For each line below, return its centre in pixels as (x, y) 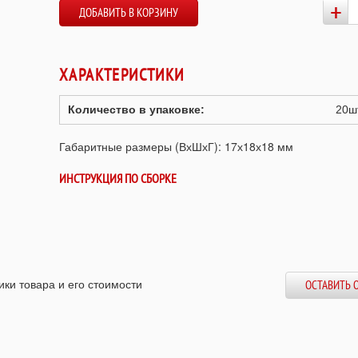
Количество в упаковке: (136, 110)
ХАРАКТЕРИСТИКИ (122, 75)
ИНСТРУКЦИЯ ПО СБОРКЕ (118, 178)
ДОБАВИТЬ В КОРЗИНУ (129, 13)
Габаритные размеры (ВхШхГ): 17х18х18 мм (176, 147)
